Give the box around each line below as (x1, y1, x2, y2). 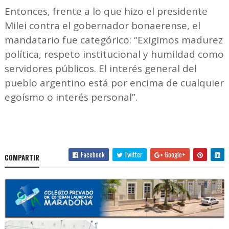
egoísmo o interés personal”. (4, 90, 140, 104)
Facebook (79, 149, 105, 160)
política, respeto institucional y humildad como (4, 48, 224, 61)
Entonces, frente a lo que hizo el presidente (4, 5, 208, 18)
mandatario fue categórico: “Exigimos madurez (4, 33, 223, 47)
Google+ (163, 149, 186, 160)
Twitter (123, 149, 143, 160)
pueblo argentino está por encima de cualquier (4, 76, 224, 90)
